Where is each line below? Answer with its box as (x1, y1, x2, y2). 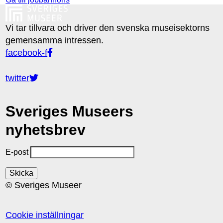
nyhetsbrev (5, 121, 86, 138)
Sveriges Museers (5, 103, 134, 119)
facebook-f (5, 48, 48, 58)
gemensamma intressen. (5, 35, 104, 46)
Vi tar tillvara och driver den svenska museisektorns (5, 23, 210, 33)
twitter (5, 73, 30, 83)
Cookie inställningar (5, 210, 84, 220)
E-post (5, 147, 29, 156)
